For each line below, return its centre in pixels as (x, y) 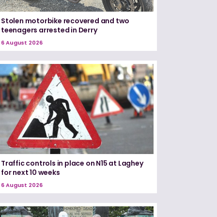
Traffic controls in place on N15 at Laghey (72, 163)
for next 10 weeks (31, 172)
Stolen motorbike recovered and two (65, 21)
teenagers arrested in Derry (49, 30)
